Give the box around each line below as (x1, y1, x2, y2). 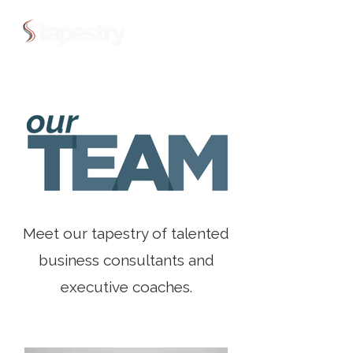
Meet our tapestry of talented (23, 225, 229, 242)
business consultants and (38, 251, 214, 269)
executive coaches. (60, 278, 192, 295)
